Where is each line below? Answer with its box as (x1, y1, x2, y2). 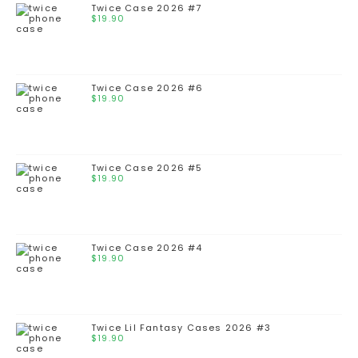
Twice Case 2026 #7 (91, 2, 202, 15)
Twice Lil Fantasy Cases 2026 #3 (91, 321, 272, 335)
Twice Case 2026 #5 (91, 161, 203, 175)
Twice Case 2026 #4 (91, 241, 203, 255)
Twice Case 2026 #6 (91, 82, 204, 95)
